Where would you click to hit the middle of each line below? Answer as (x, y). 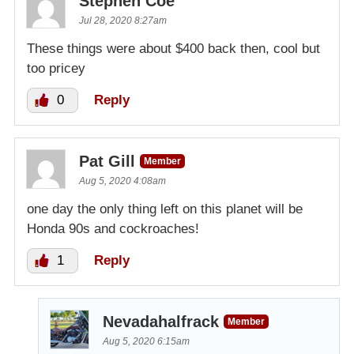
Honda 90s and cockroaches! (113, 228)
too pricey (56, 68)
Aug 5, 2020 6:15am (146, 341)
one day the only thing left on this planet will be (165, 209)
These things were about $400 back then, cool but (173, 48)
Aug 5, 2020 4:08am (122, 181)
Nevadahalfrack (161, 321)
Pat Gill (107, 161)
